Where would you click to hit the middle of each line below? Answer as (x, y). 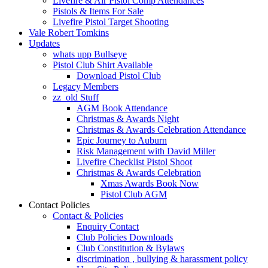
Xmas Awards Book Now (150, 183)
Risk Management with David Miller (146, 151)
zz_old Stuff (76, 97)
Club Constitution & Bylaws (130, 248)
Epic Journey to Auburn (122, 140)
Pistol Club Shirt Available (103, 65)
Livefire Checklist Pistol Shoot (134, 162)
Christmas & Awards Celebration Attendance (161, 130)
